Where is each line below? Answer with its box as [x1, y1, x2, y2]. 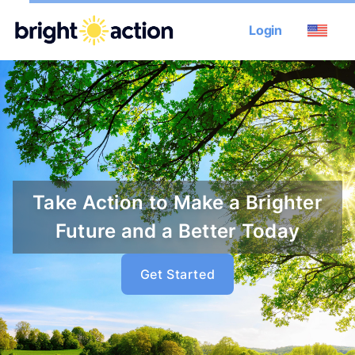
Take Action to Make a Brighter [32, 191, 323, 214]
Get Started [139, 266, 216, 282]
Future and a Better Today [55, 219, 300, 242]
